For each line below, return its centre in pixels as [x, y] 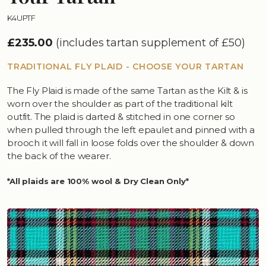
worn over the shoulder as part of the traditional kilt [120, 104]
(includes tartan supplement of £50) [150, 43]
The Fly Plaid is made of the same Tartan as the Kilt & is [127, 91]
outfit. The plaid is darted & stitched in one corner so [121, 117]
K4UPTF [22, 18]
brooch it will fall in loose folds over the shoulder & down [131, 143]
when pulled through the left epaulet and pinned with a [131, 130]
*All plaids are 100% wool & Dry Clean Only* [98, 181]
